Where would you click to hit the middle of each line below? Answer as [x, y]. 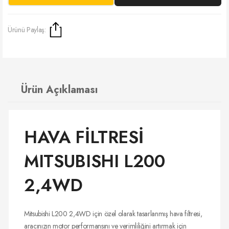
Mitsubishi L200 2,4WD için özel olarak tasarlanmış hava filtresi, [113, 213]
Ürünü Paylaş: [27, 29]
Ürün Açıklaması [59, 89]
